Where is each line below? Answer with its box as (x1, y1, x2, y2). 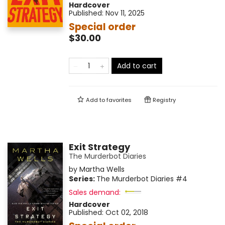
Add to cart (117, 61, 157, 71)
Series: (68, 174, 96, 184)
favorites (106, 96, 132, 104)
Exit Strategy (68, 141, 130, 154)
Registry (151, 96, 176, 104)
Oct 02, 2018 (105, 207, 148, 218)
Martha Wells (79, 164, 125, 175)
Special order (68, 20, 136, 34)
